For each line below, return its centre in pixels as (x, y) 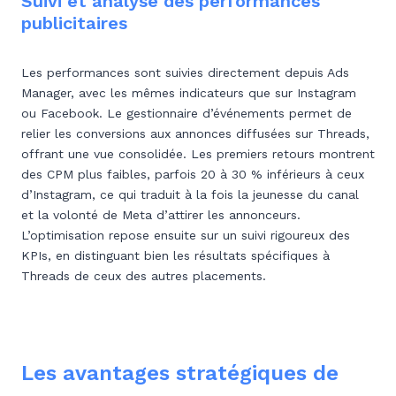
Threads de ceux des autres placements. (144, 276)
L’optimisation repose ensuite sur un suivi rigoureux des (186, 235)
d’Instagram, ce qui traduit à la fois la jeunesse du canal (190, 194)
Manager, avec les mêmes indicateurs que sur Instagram (189, 93)
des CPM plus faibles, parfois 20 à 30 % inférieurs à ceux (193, 174)
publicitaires (74, 23)
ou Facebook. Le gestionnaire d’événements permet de (187, 113)
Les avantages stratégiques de (180, 373)
